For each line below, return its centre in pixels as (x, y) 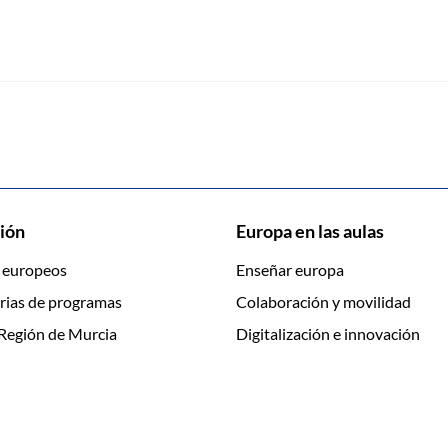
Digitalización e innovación (328, 333)
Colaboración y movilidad (323, 301)
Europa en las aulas (310, 231)
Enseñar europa (290, 269)
